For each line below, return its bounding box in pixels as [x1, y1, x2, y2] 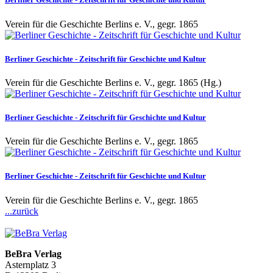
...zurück [5, 205, 38, 216]
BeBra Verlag [5, 248, 62, 259]
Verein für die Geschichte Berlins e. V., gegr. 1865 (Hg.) [5, 77, 221, 88]
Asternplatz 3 [5, 259, 56, 270]
